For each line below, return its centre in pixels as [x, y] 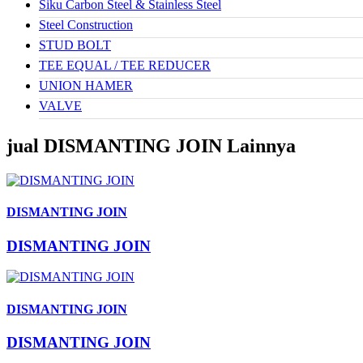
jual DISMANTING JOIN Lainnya [151, 146]
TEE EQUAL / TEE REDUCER [125, 66]
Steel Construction [86, 25]
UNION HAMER [86, 86]
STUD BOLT [75, 45]
